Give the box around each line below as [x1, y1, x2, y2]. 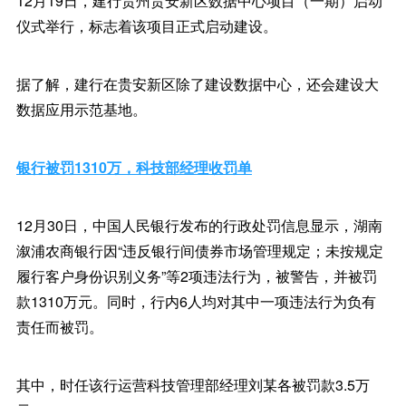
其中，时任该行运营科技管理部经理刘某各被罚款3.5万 [15, 374, 370, 395]
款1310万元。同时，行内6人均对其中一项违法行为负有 [15, 291, 376, 312]
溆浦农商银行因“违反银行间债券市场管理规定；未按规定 [15, 240, 383, 261]
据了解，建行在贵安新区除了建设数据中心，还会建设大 [15, 73, 379, 94]
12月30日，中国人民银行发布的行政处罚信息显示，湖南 [15, 215, 382, 236]
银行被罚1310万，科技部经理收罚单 [15, 157, 252, 178]
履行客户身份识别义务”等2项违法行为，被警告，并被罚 [15, 266, 377, 286]
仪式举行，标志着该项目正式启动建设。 [15, 15, 277, 36]
